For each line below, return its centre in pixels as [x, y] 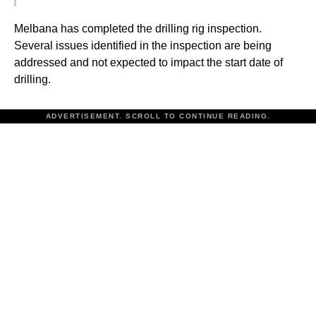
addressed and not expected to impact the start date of [148, 62]
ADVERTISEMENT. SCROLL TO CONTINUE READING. [158, 116]
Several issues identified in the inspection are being [143, 45]
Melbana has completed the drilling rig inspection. [138, 28]
